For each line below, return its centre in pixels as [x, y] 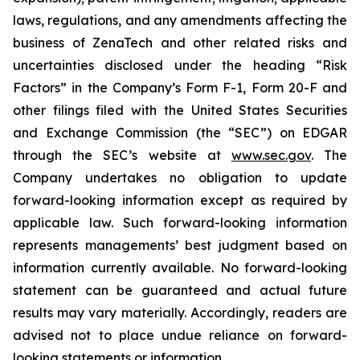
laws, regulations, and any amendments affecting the [180, 20]
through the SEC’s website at [122, 155]
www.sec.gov [271, 155]
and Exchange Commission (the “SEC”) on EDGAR [180, 133]
